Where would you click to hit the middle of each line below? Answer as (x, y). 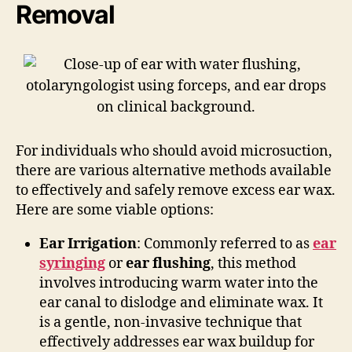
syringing (72, 263)
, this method (253, 263)
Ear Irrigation (88, 244)
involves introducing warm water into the (179, 283)
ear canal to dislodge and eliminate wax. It (181, 302)
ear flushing (168, 263)
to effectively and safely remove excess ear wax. (176, 190)
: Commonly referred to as (225, 244)
